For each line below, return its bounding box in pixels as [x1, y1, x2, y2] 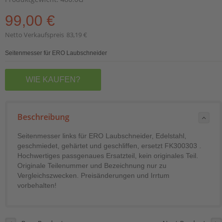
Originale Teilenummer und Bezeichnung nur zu [17, 161, 166, 169]
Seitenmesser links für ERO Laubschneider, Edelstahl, [17, 131, 186, 140]
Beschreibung [17, 111, 69, 122]
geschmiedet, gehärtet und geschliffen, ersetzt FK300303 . [17, 141, 201, 150]
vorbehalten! [17, 181, 56, 189]
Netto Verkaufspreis [5, 30, 64, 39]
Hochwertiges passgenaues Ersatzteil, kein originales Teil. [17, 151, 198, 160]
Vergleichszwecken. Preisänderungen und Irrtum [17, 171, 169, 179]
